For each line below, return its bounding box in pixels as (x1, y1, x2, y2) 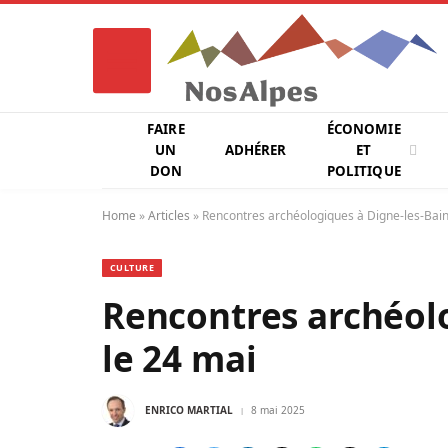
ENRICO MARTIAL (145, 402, 233, 417)
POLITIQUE (326, 162, 401, 180)
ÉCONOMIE (326, 120, 401, 138)
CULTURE (110, 261, 155, 274)
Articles (148, 207, 190, 224)
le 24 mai (102, 335, 257, 382)
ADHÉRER (224, 141, 287, 159)
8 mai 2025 (251, 402, 305, 417)
